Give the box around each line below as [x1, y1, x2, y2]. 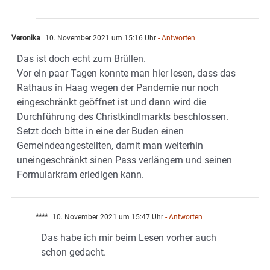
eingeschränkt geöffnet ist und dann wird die [17, 96, 206, 108]
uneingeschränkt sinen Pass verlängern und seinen [17, 154, 232, 166]
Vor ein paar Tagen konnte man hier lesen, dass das [17, 67, 236, 79]
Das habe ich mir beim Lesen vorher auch [41, 231, 216, 243]
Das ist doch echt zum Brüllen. [17, 52, 146, 64]
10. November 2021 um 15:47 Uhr [51, 212, 163, 221]
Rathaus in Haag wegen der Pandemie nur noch [17, 81, 219, 93]
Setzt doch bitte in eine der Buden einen [17, 125, 184, 137]
